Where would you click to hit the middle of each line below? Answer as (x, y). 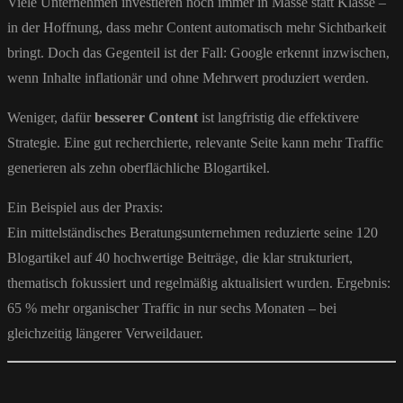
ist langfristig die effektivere (278, 118)
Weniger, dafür (51, 118)
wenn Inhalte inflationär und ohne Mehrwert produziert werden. (188, 78)
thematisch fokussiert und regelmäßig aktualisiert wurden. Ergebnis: (199, 283)
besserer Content (146, 118)
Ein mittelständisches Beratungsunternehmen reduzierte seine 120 (193, 233)
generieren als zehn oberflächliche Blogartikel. (139, 168)
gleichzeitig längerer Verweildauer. (105, 334)
